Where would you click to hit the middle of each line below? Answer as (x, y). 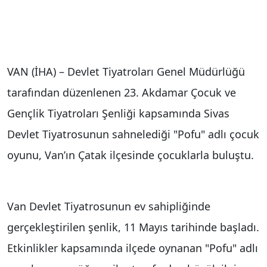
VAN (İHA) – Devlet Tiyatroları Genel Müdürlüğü (126, 71)
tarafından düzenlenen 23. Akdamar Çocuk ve (122, 92)
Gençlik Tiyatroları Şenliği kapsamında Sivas (118, 113)
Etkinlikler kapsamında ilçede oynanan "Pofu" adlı (133, 248)
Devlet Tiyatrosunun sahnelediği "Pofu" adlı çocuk (133, 134)
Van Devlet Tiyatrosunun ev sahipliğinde (109, 206)
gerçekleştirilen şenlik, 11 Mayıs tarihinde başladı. (133, 227)
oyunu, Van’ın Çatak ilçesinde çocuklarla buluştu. (131, 155)
